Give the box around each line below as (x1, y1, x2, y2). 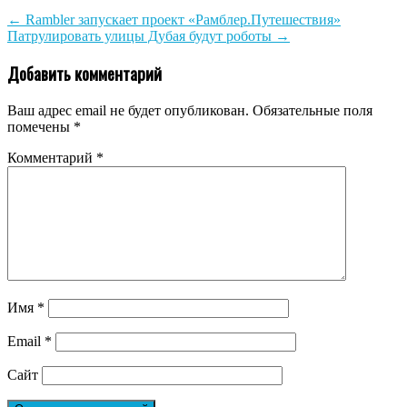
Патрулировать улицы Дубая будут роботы (7, 27, 275, 44)
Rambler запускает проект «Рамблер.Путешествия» (22, 11, 341, 27)
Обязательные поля (253, 103, 372, 119)
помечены (7, 119, 74, 135)
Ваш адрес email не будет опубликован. (7, 103, 249, 119)
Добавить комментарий (7, 61, 162, 86)
